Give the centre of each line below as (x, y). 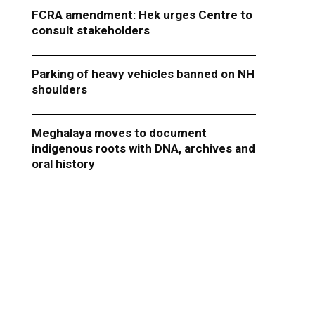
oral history (63, 164)
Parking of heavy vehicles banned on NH (143, 74)
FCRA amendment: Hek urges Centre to (142, 15)
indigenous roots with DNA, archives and (143, 149)
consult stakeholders (90, 31)
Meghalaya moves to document (119, 133)
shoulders (59, 90)
